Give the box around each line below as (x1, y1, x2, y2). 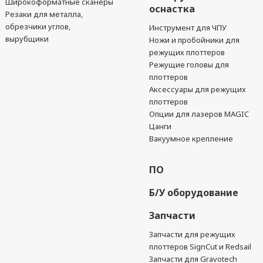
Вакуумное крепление (149, 133, 234, 144)
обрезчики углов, (5, 21, 70, 32)
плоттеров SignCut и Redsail (149, 241, 252, 252)
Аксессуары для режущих (149, 84, 247, 95)
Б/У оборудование (149, 186, 239, 199)
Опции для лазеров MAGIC (149, 109, 249, 119)
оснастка (149, 2, 195, 15)
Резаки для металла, (5, 9, 83, 19)
